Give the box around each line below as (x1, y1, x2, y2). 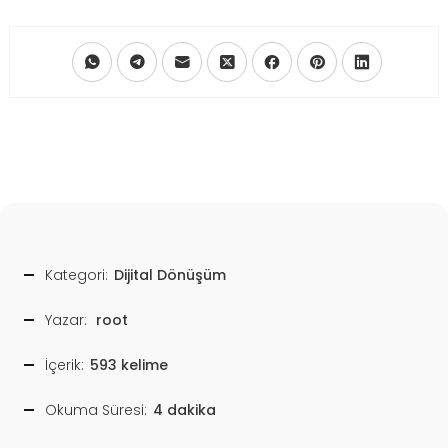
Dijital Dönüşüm (114, 264, 226, 285)
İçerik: (45, 354, 84, 375)
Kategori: (45, 264, 108, 285)
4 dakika (153, 399, 216, 420)
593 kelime (90, 354, 168, 375)
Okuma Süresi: (45, 399, 147, 420)
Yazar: (45, 309, 87, 330)
